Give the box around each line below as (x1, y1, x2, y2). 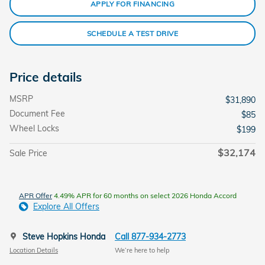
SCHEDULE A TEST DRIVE (86, 28, 179, 38)
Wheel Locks (9, 123, 59, 134)
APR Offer (19, 191, 52, 200)
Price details (9, 69, 82, 85)
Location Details (9, 245, 58, 254)
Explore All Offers (33, 201, 99, 212)
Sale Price (9, 148, 47, 159)
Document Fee (9, 108, 65, 119)
